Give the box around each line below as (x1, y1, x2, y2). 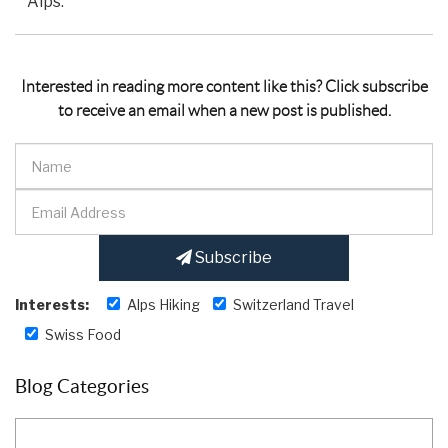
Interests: (15, 296, 89, 314)
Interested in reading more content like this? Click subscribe (20, 78, 428, 96)
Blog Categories (15, 376, 149, 398)
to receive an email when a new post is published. (57, 102, 391, 120)
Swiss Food (45, 326, 121, 344)
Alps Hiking (127, 296, 200, 314)
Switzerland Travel (233, 296, 354, 314)
